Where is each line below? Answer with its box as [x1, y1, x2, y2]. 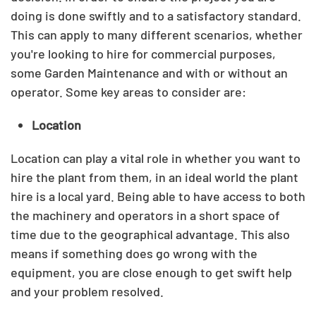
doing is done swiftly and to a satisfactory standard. [11, 8, 301, 23]
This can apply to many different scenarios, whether [11, 27, 303, 42]
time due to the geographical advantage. [11, 226, 238, 242]
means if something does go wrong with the [11, 245, 257, 261]
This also [238, 226, 290, 242]
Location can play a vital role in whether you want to [11, 150, 300, 166]
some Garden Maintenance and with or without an [11, 65, 288, 80]
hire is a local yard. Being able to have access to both [11, 188, 305, 204]
